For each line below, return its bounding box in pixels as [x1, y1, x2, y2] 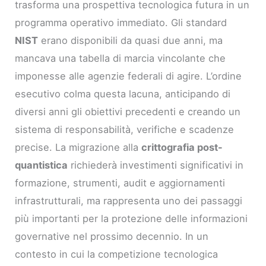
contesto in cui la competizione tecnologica [15, 248, 218, 260]
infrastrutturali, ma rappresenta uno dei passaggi [15, 194, 243, 207]
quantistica [15, 159, 68, 171]
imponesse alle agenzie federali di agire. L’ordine [15, 69, 242, 82]
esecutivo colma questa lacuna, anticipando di [15, 87, 231, 100]
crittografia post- [141, 141, 223, 153]
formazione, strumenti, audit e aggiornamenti [15, 176, 226, 189]
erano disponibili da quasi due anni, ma [38, 34, 223, 46]
